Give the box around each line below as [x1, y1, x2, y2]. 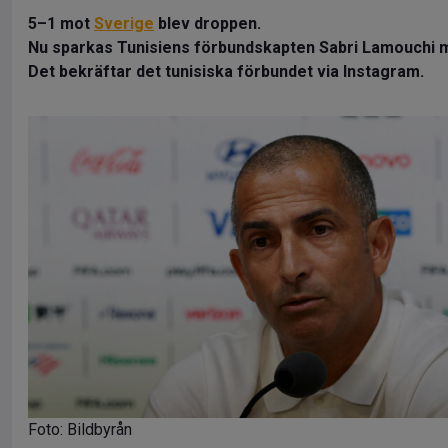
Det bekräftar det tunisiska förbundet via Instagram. [28, 61, 424, 81]
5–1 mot [28, 13, 94, 33]
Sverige [94, 13, 154, 33]
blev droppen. [154, 13, 261, 33]
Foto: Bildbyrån [28, 420, 132, 440]
